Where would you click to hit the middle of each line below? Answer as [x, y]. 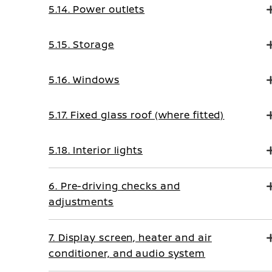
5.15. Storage [81, 44]
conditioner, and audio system [127, 253]
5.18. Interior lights [96, 150]
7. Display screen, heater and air [130, 237]
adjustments [81, 202]
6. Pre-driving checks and [114, 186]
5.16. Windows [84, 80]
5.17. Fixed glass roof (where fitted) [137, 115]
